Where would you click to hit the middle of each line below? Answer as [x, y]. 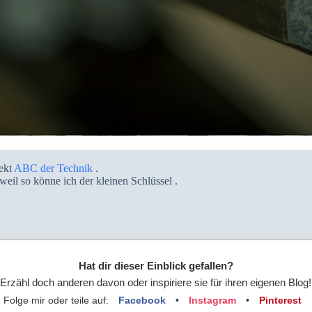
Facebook [142, 300]
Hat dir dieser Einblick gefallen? [156, 266]
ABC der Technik [53, 168]
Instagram [212, 300]
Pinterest [280, 300]
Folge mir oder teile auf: [57, 300]
